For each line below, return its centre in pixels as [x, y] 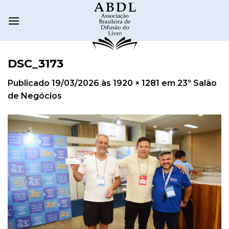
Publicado [30, 83]
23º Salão [197, 83]
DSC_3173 [36, 63]
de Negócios [35, 96]
